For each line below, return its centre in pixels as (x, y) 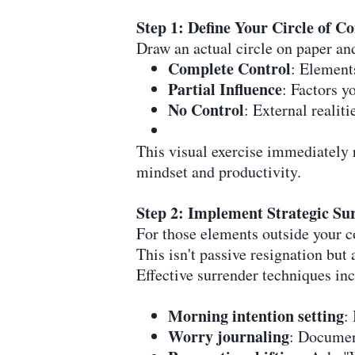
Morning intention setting (256, 315)
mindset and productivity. (219, 171)
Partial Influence (225, 89)
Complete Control (229, 68)
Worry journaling (229, 336)
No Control (206, 109)
